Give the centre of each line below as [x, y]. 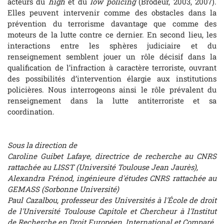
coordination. [31, 111]
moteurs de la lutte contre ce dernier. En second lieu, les [112, 34]
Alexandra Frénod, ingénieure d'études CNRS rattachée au [112, 178]
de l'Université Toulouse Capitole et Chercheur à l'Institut [112, 211]
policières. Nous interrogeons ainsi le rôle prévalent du [112, 89]
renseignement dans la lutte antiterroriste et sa [112, 100]
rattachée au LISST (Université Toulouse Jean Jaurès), [103, 167]
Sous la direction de [42, 145]
